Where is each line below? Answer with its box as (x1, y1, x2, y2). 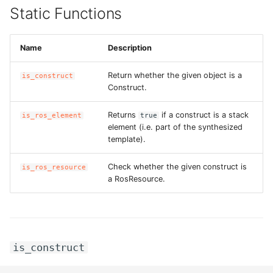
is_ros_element (22, 112, 82, 119)
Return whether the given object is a (108, 71, 242, 80)
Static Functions (10, 4, 122, 23)
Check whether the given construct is (108, 162, 247, 171)
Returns (108, 110, 138, 119)
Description (108, 43, 152, 52)
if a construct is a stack (159, 110, 249, 119)
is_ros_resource (22, 163, 87, 171)
